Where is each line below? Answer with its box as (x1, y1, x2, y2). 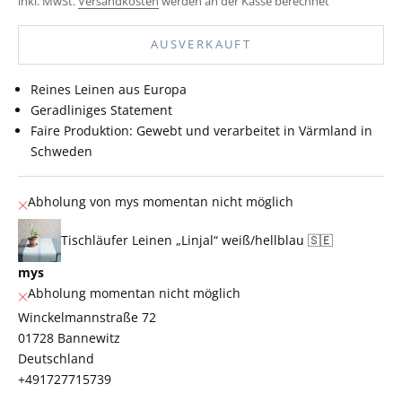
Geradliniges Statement (31, 100, 172, 118)
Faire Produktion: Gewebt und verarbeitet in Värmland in (31, 121, 372, 139)
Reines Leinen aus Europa (31, 80, 187, 98)
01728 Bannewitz (18, 328, 120, 346)
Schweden (31, 142, 92, 160)
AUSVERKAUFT (151, 36, 251, 53)
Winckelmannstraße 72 (18, 308, 156, 326)
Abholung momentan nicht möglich (28, 284, 240, 301)
